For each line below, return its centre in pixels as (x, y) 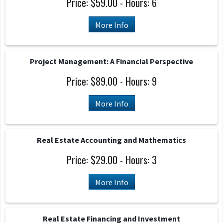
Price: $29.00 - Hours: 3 (111, 160)
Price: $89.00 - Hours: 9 (111, 81)
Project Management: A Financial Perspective (111, 61)
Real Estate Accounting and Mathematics (111, 140)
